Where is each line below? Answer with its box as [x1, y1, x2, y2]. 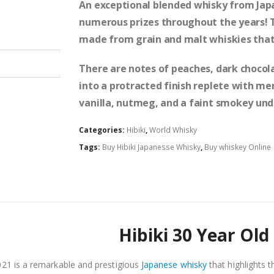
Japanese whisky [141, 259, 207, 271]
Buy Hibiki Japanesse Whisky [102, 142, 201, 153]
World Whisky [149, 125, 198, 136]
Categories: [79, 125, 127, 136]
